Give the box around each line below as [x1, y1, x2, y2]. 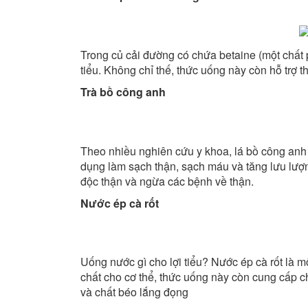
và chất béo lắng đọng [80, 284, 188, 300]
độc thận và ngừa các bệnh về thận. [80, 173, 254, 189]
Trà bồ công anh [80, 83, 166, 100]
